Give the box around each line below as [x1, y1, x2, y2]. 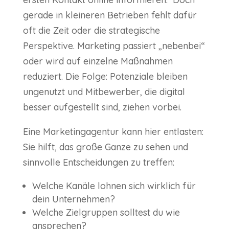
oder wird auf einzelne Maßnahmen [22, 55, 173, 67]
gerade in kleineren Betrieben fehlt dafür [22, 9, 197, 21]
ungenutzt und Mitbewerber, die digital [22, 86, 185, 98]
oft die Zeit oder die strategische [22, 25, 160, 37]
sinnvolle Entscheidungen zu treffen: [22, 156, 174, 169]
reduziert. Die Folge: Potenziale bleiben [22, 71, 188, 83]
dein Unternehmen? [32, 193, 115, 205]
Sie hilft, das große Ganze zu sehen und [22, 141, 188, 153]
